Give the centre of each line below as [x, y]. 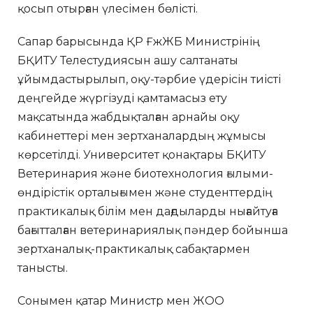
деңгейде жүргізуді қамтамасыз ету [122, 98]
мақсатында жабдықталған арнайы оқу [129, 117]
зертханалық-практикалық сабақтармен [134, 249]
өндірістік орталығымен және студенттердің [145, 192]
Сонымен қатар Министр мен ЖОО [121, 300]
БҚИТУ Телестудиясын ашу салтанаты [128, 60]
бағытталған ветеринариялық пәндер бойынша [153, 230]
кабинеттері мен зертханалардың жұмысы [142, 136]
